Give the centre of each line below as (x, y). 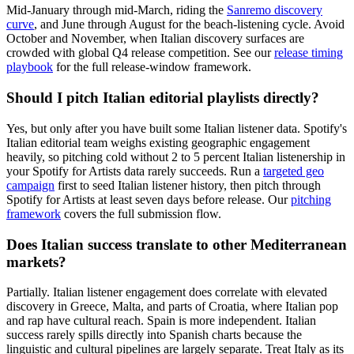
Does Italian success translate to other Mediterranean (177, 244)
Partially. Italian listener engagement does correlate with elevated (167, 292)
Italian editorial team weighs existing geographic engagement (158, 142)
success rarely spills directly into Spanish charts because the (154, 335)
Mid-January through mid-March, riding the (117, 10)
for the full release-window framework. (152, 67)
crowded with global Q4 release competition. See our (140, 53)
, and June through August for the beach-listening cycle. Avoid (189, 24)
